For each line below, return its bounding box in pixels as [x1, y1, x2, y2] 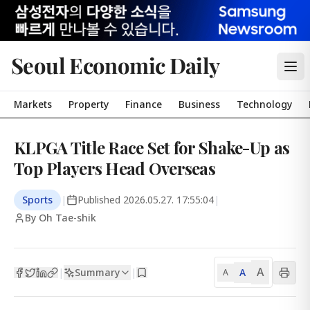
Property [69, 98, 109, 111]
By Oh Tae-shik [25, 211, 96, 224]
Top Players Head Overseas [14, 157, 215, 179]
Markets [14, 98, 52, 111]
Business [179, 98, 220, 111]
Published [77, 193, 123, 206]
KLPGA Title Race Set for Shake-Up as [14, 136, 290, 158]
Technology [237, 98, 292, 111]
